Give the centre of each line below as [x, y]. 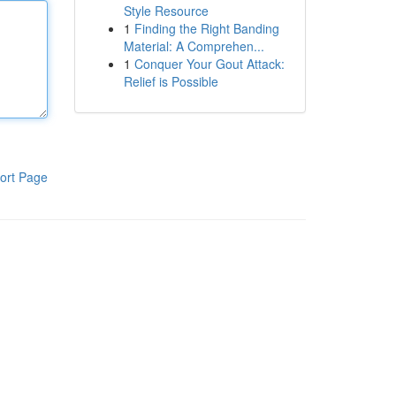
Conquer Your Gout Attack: [209, 64]
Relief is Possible [171, 81]
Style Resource [166, 11]
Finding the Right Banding [206, 28]
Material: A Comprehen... [194, 46]
